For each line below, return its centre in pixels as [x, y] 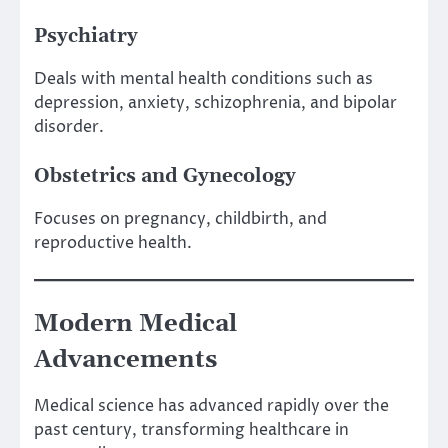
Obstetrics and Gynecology [165, 177]
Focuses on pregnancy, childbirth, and [180, 219]
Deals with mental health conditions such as [203, 79]
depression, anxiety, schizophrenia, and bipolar [215, 103]
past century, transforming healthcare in [191, 430]
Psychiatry [86, 36]
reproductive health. [113, 243]
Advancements [125, 360]
